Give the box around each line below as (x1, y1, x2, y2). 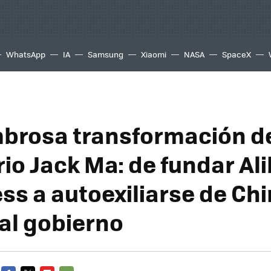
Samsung (88, 48, 123, 60)
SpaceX (222, 48, 251, 60)
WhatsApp (6, 48, 45, 60)
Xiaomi (141, 48, 166, 60)
